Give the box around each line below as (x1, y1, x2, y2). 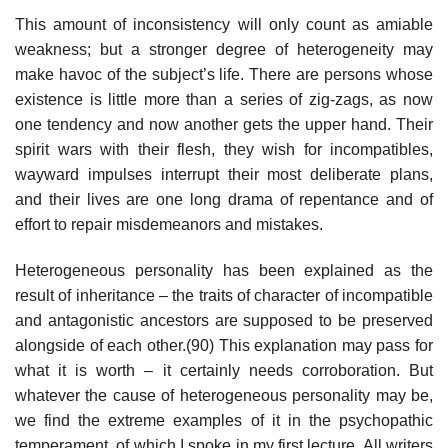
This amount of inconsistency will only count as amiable (15, 16, 433, 34)
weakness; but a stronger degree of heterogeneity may (15, 41, 433, 59)
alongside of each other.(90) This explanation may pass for (15, 337, 433, 355)
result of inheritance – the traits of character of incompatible (15, 287, 433, 305)
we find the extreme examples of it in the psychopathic (15, 412, 433, 430)
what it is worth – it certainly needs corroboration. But (15, 362, 433, 380)
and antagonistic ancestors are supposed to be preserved (15, 312, 433, 330)
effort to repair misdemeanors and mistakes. (15, 216, 323, 234)
